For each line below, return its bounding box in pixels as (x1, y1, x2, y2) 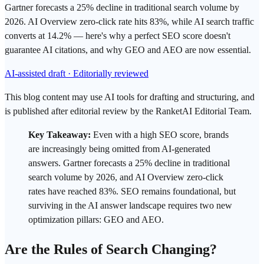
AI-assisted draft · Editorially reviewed (5, 68, 148, 78)
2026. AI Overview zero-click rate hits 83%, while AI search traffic (5, 16, 254, 27)
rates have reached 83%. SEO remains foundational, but (28, 186, 236, 196)
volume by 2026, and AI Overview (52, 171, 187, 182)
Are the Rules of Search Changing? (5, 241, 217, 257)
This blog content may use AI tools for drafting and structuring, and (5, 91, 255, 102)
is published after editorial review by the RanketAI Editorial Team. (5, 105, 252, 116)
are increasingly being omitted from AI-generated (28, 143, 210, 154)
